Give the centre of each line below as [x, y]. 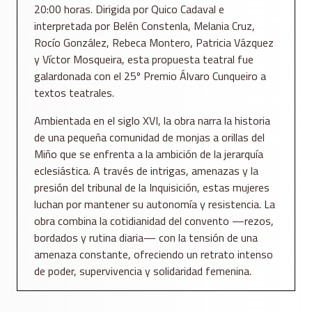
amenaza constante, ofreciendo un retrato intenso [154, 255]
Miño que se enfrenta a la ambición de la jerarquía [149, 154]
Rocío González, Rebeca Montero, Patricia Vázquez [154, 43]
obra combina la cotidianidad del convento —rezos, [154, 221]
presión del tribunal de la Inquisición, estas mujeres [152, 188]
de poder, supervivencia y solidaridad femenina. [143, 271]
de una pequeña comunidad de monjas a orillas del [149, 138]
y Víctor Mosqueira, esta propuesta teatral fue [144, 60]
